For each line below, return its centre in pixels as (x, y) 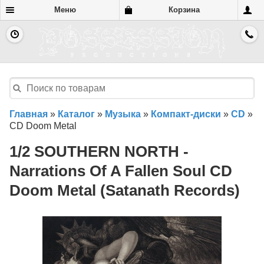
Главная (29, 114)
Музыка (123, 114)
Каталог (76, 114)
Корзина (184, 10)
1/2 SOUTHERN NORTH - (99, 152)
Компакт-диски (186, 114)
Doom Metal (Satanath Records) (125, 191)
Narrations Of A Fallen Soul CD (121, 171)
